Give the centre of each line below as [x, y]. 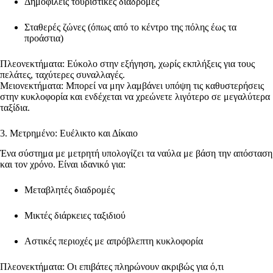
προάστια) [45, 38]
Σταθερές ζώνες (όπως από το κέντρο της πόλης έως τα [130, 27]
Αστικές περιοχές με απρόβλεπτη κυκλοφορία [115, 241]
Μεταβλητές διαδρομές [71, 190]
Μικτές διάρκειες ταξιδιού [76, 216]
